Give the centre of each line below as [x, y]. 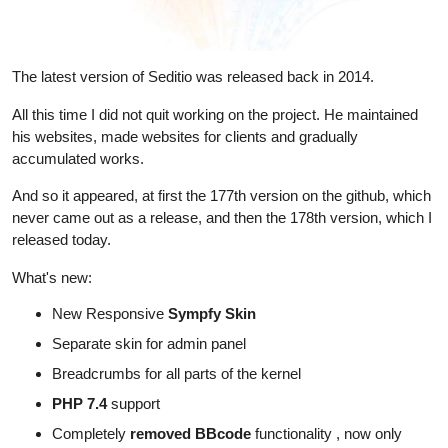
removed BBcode [190, 433]
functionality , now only [326, 433]
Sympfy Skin [212, 313]
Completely [91, 433]
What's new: [52, 277]
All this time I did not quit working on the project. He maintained [215, 114]
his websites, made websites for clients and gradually [185, 136]
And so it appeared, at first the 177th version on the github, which [221, 196]
